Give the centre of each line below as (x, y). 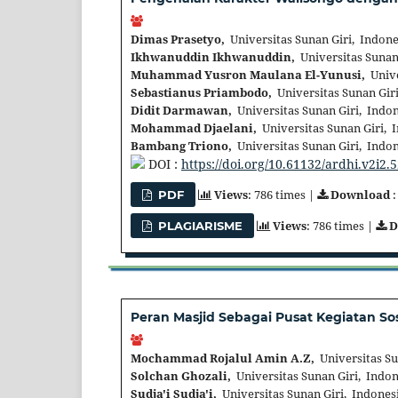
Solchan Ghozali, (181, 376)
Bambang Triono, (181, 146)
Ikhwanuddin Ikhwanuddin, (213, 57)
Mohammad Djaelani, (194, 128)
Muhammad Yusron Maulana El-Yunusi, (248, 75)
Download (361, 195)
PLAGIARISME (199, 225)
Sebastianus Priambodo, (201, 93)
